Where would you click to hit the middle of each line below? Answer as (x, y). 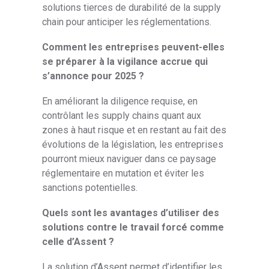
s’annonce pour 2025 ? (93, 76)
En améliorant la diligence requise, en (120, 101)
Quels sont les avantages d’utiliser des (131, 213)
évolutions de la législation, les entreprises (133, 144)
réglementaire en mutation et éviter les (123, 173)
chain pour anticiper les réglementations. (127, 22)
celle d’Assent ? (78, 241)
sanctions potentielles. (90, 187)
